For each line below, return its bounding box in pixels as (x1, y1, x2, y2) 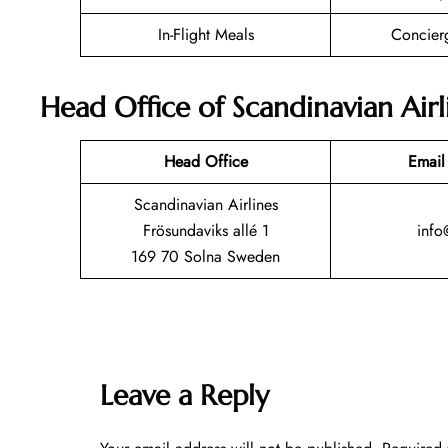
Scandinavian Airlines (133, 192, 278, 216)
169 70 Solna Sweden (131, 244, 280, 268)
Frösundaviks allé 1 (142, 218, 269, 242)
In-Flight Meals (157, 23, 254, 47)
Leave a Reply (100, 377, 269, 413)
